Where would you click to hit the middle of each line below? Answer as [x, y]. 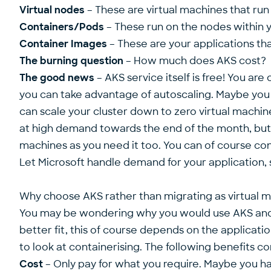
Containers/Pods [62, 27]
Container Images [63, 44]
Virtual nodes [52, 10]
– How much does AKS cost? [195, 60]
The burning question [71, 60]
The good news [57, 77]
